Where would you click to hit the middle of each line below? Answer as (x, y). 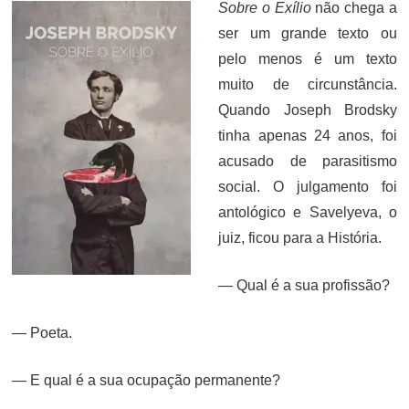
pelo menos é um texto (308, 59)
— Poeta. (42, 333)
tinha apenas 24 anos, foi (308, 136)
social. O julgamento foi (308, 187)
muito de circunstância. (308, 84)
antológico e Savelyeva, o (308, 212)
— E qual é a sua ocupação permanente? (147, 380)
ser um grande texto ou (308, 33)
